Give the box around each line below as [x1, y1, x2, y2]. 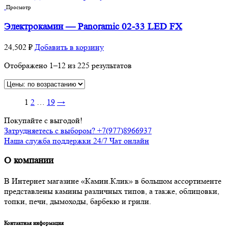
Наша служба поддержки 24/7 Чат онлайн [4, 135, 149, 146]
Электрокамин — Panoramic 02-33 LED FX [4, 21, 182, 32]
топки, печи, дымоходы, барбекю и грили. [4, 196, 151, 206]
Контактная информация [4, 219, 64, 226]
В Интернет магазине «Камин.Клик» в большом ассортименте [4, 176, 221, 186]
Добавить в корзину [35, 42, 104, 52]
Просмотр [6, 4, 31, 11]
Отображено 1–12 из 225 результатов [4, 60, 132, 70]
